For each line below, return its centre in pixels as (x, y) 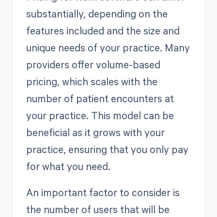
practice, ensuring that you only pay (107, 149)
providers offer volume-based (93, 64)
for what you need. (68, 166)
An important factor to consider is (103, 192)
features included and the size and (103, 30)
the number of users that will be (98, 209)
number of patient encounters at (100, 98)
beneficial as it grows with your (95, 132)
